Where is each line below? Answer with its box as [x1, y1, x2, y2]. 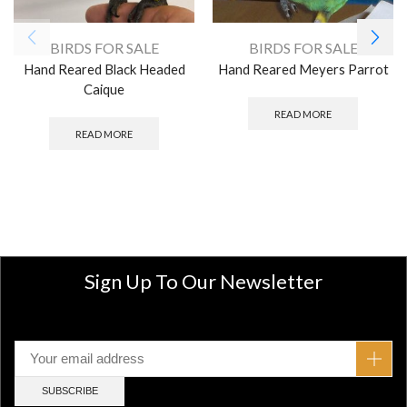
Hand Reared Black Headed [23, 60, 185, 77]
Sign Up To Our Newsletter [84, 269, 323, 294]
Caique [84, 80, 124, 97]
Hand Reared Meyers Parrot [217, 60, 389, 77]
